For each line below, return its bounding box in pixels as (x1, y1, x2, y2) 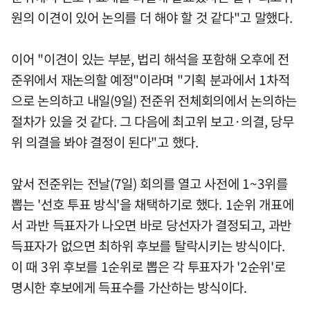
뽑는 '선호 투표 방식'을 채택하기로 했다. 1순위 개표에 (11, 194, 294, 214)
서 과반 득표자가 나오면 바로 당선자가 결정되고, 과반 (11, 215, 292, 235)
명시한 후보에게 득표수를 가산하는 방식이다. (11, 277, 247, 297)
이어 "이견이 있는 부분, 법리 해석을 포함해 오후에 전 (11, 48, 289, 69)
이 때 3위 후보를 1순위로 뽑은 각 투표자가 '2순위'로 (11, 256, 286, 276)
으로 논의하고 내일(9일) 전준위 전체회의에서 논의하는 (11, 90, 298, 110)
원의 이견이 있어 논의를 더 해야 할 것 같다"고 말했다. (11, 7, 293, 27)
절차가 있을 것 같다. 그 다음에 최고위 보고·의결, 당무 (11, 111, 294, 131)
